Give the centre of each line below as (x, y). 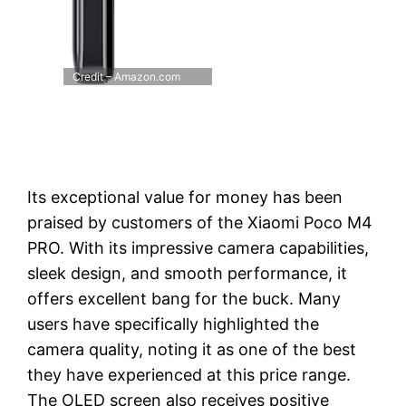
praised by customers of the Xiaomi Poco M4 (200, 223)
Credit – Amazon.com (127, 77)
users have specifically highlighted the (174, 324)
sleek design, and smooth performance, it (188, 274)
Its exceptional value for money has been (185, 198)
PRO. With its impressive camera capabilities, (198, 248)
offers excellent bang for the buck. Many (184, 299)
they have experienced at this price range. (189, 375)
